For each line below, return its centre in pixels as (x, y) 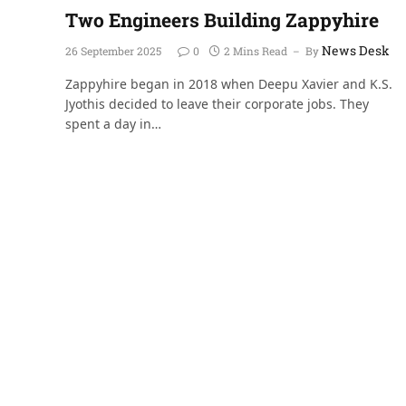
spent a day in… (113, 123)
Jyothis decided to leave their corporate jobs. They (217, 103)
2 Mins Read (256, 50)
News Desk (356, 50)
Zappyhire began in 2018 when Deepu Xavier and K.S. (229, 83)
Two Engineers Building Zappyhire (222, 19)
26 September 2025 (113, 50)
